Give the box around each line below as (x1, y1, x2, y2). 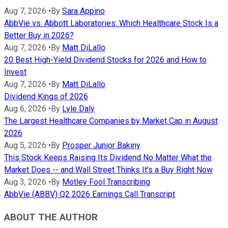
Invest (4, 67, 26, 77)
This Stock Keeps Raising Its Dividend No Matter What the (4, 152, 212, 162)
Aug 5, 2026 (4, 140, 46, 150)
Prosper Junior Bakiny (62, 140, 140, 150)
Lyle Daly (62, 103, 95, 113)
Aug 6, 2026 (4, 103, 46, 113)
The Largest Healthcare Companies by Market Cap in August (4, 116, 218, 126)
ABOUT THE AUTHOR (4, 211, 98, 223)
